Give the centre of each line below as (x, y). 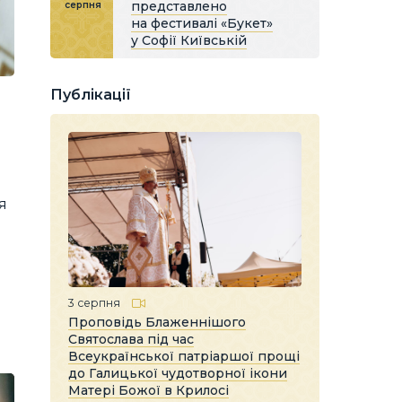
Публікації (91, 95)
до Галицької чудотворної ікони (178, 373)
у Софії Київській (189, 40)
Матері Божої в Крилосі (149, 390)
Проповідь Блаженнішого (157, 322)
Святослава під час (131, 339)
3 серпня (94, 302)
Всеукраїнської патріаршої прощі (184, 356)
